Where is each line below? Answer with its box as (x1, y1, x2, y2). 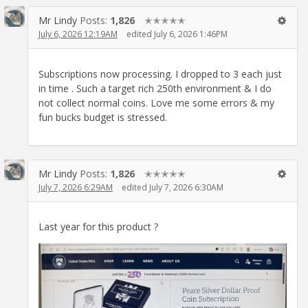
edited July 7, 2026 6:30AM (122, 181, 223, 193)
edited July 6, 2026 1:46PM (126, 28, 228, 41)
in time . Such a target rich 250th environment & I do (38, 81, 272, 95)
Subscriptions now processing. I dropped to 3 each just (38, 67, 282, 80)
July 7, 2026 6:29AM (38, 181, 113, 193)
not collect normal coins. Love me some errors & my (38, 96, 274, 109)
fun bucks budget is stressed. (38, 110, 167, 124)
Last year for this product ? (38, 220, 158, 234)
